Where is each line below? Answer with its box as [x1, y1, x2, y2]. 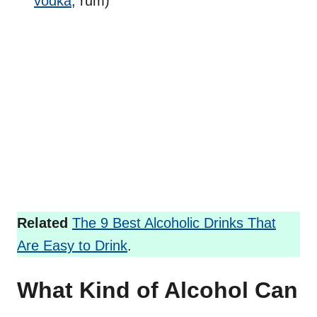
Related [17, 215, 68, 231]
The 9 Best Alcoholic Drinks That [72, 215, 276, 231]
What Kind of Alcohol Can [17, 277, 298, 304]
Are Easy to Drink [17, 238, 127, 254]
